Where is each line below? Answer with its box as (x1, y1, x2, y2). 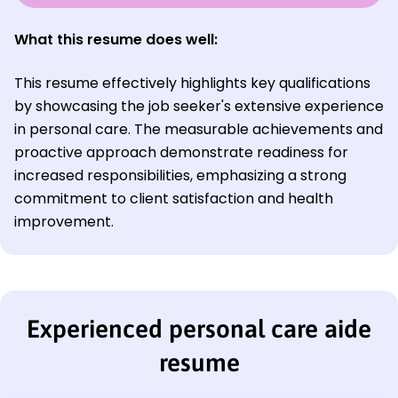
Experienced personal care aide (27, 314, 371, 343)
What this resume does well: (14, 28, 218, 50)
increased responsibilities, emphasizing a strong (14, 164, 346, 186)
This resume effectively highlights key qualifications (14, 72, 370, 93)
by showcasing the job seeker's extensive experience (14, 95, 384, 116)
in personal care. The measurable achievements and (14, 118, 383, 139)
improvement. (14, 211, 114, 232)
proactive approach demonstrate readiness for (14, 141, 348, 163)
